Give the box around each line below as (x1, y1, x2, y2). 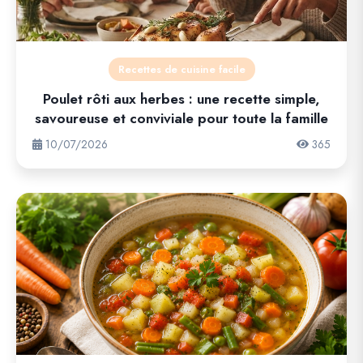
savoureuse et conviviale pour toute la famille (35, 107, 328, 129)
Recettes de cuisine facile (117, 61, 246, 77)
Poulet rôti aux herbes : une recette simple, (43, 88, 320, 109)
